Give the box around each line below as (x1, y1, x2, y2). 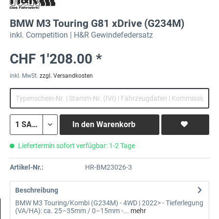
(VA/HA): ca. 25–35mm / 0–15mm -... (15, 207, 129, 215)
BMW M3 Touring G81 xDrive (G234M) (10, 17, 184, 29)
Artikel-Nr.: (10, 163, 44, 172)
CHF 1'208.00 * (10, 50, 102, 67)
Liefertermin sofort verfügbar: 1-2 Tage (17, 141, 135, 150)
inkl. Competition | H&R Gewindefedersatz (10, 30, 153, 40)
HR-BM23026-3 (85, 163, 132, 172)
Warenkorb (96, 119, 135, 129)
